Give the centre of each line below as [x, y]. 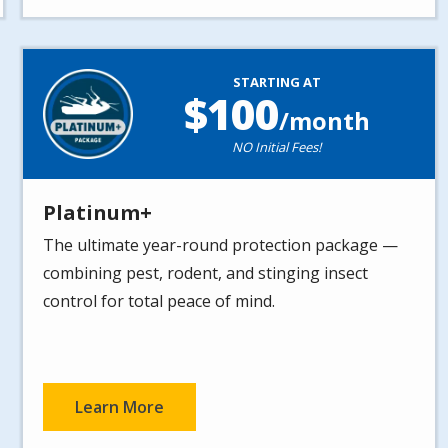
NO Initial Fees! [277, 147]
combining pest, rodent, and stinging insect [206, 273]
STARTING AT [276, 82]
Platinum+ [98, 213]
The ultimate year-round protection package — [221, 245]
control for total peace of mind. [159, 301]
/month [324, 121]
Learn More [120, 407]
